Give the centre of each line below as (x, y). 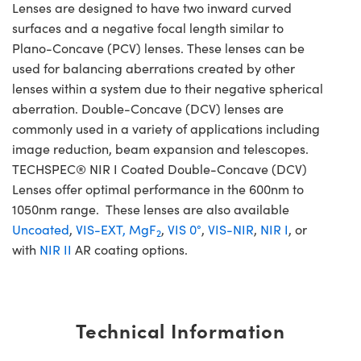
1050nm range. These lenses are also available (151, 209)
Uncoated (41, 229)
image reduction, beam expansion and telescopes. (160, 148)
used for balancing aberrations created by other (154, 68)
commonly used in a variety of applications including (166, 128)
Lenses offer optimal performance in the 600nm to (158, 189)
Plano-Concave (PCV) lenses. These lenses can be (158, 48)
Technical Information (180, 330)
